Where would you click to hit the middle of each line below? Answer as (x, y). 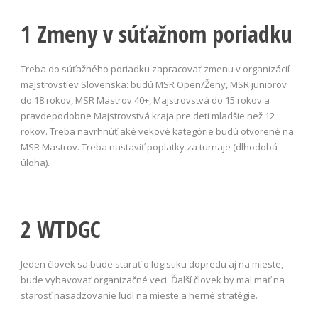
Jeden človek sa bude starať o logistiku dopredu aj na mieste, (152, 264)
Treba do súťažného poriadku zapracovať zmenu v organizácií (155, 68)
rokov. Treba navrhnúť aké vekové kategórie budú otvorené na (157, 131)
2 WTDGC (61, 229)
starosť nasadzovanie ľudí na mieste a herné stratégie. (139, 295)
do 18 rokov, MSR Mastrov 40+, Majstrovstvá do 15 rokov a (145, 100)
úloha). (35, 162)
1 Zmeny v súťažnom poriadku (157, 33)
